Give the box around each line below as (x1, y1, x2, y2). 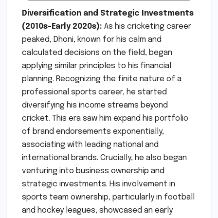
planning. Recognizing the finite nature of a (22, 75, 182, 84)
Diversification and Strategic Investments (22, 9, 194, 18)
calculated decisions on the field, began (22, 49, 172, 57)
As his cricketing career (102, 22, 191, 31)
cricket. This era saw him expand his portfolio (22, 114, 188, 123)
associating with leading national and (22, 141, 159, 149)
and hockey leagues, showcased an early (22, 206, 173, 215)
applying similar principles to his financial (22, 62, 171, 71)
